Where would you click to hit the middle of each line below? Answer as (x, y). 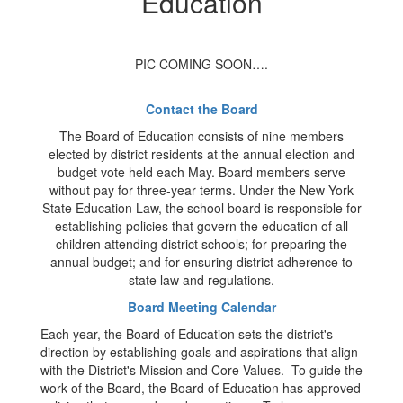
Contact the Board (201, 109)
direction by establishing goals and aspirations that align (199, 352)
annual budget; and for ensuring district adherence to (201, 262)
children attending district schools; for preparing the (201, 244)
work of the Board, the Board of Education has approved (201, 388)
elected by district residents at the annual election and (201, 154)
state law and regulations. (201, 280)
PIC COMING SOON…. (201, 64)
